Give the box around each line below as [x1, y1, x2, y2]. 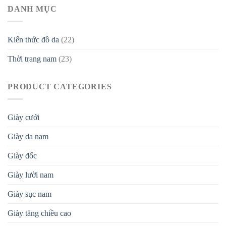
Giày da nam [8, 132, 48, 141]
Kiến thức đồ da [8, 35, 59, 44]
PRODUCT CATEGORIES [8, 82, 112, 91]
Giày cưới [8, 112, 39, 122]
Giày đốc [8, 151, 37, 160]
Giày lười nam [8, 170, 53, 179]
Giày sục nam [8, 189, 51, 198]
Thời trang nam [8, 54, 56, 63]
